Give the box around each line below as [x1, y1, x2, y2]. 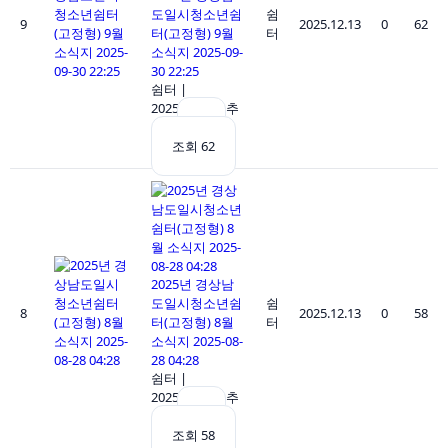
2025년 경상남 [151, 274, 234, 293]
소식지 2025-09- [151, 42, 243, 61]
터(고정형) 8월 [151, 312, 234, 331]
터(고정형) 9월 [151, 23, 234, 42]
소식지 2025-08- [151, 331, 243, 350]
